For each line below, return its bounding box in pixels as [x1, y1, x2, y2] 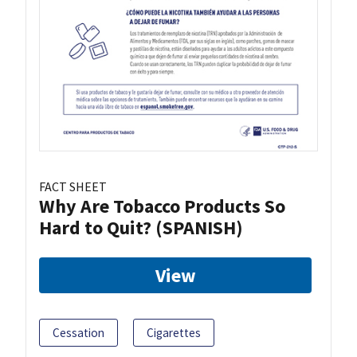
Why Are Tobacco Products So [39, 194, 285, 219]
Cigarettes [147, 325, 201, 341]
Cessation [53, 325, 104, 341]
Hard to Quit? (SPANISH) [39, 215, 243, 241]
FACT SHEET [39, 178, 107, 195]
